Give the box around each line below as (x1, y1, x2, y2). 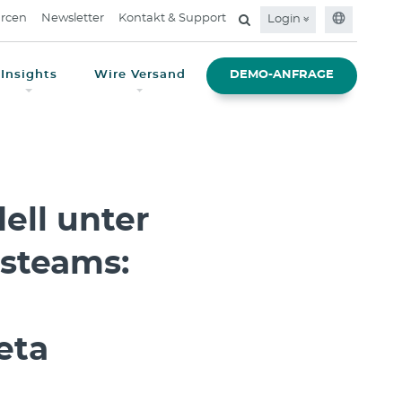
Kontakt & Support (118, 13, 226, 24)
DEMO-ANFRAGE (229, 69, 334, 82)
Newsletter (41, 13, 104, 24)
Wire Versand (93, 69, 186, 82)
